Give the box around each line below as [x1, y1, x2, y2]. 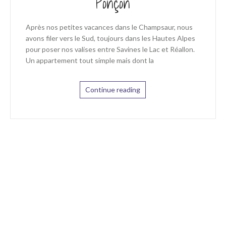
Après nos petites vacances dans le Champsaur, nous [25, 23, 193, 32]
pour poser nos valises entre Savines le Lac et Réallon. [25, 45, 195, 54]
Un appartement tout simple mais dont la [25, 56, 154, 65]
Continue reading [85, 85, 141, 94]
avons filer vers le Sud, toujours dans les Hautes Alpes [25, 34, 195, 43]
